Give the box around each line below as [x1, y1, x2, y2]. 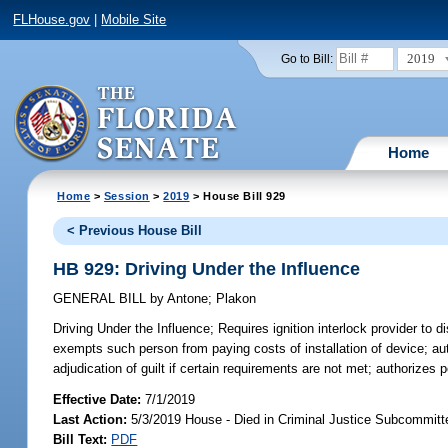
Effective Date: [53, 391, 146, 407]
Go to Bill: [280, 52, 333, 65]
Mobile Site [101, 12, 167, 28]
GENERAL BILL [53, 291, 151, 307]
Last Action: [53, 411, 128, 427]
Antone [164, 291, 209, 307]
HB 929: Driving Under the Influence [53, 258, 361, 279]
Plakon [216, 291, 257, 307]
